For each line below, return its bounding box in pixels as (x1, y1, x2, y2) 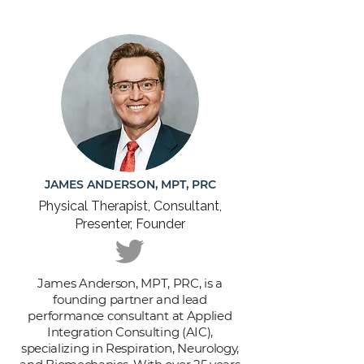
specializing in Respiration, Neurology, (20, 340, 240, 356)
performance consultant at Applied (28, 308, 232, 323)
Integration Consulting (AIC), (46, 324, 214, 340)
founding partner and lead (53, 292, 207, 307)
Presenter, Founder (75, 216, 185, 232)
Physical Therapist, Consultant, (38, 198, 222, 214)
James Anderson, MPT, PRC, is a (37, 275, 223, 291)
